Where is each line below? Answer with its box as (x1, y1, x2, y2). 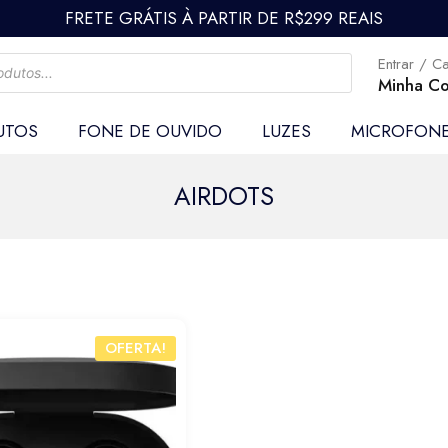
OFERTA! (105, 336, 166, 359)
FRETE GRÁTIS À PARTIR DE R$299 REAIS (65, 6, 383, 30)
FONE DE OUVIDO (77, 119, 222, 143)
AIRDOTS (174, 178, 274, 214)
